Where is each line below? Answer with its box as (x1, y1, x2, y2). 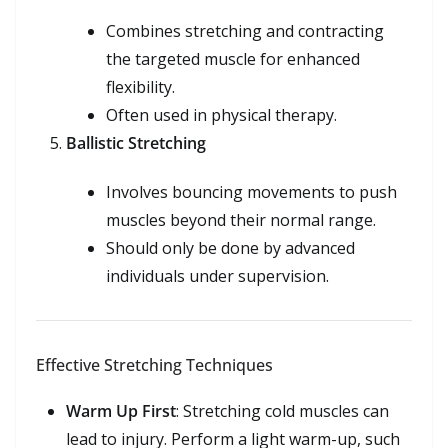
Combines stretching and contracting (106, 19, 384, 42)
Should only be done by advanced (106, 236, 355, 259)
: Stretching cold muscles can (176, 399, 389, 422)
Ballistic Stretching (66, 131, 206, 154)
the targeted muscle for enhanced (106, 47, 360, 70)
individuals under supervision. (106, 264, 329, 287)
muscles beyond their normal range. (106, 208, 376, 231)
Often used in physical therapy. (106, 103, 337, 126)
